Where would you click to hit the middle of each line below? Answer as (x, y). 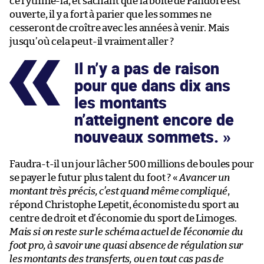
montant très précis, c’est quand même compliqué (118, 191)
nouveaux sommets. (148, 136)
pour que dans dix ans (152, 85)
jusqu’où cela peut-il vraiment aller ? (92, 41)
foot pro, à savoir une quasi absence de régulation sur (126, 245)
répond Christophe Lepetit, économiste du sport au (125, 204)
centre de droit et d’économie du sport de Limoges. (123, 218)
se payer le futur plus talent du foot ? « (95, 177)
